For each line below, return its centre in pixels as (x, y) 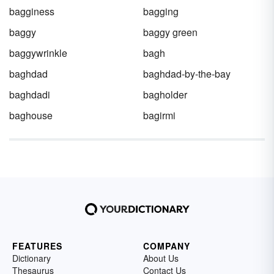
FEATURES (37, 246)
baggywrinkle (38, 53)
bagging (161, 11)
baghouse (31, 115)
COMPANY (167, 246)
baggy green (170, 32)
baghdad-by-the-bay (187, 74)
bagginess (32, 11)
